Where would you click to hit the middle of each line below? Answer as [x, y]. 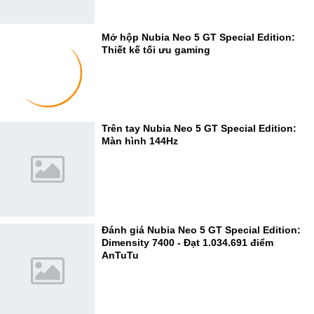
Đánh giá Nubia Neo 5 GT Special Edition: [201, 230]
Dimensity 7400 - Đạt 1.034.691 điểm [187, 243]
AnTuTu [120, 255]
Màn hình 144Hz [140, 141]
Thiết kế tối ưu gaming [156, 50]
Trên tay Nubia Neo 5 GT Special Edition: [199, 128]
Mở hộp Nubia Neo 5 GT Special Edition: [198, 37]
